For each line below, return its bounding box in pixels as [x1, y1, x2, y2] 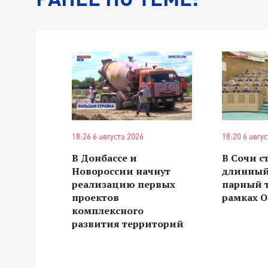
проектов [72, 190, 119, 204]
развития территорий [72, 217, 184, 230]
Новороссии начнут [72, 164, 170, 178]
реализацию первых [72, 177, 175, 191]
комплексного [72, 203, 144, 217]
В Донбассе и [72, 151, 137, 165]
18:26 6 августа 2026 [72, 131, 144, 141]
